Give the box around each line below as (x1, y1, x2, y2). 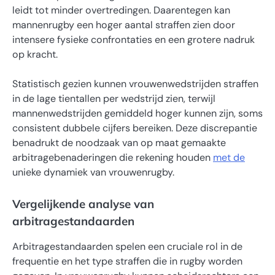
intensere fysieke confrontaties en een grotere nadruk (12, 33, 255, 47)
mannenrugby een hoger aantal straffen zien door (12, 18, 235, 32)
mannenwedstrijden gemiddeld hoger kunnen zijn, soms (12, 107, 263, 120)
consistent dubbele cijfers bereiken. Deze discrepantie (12, 122, 257, 135)
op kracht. (12, 48, 58, 61)
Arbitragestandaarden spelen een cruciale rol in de (12, 239, 242, 253)
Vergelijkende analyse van (12, 196, 154, 211)
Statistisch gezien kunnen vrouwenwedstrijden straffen (12, 77, 258, 91)
